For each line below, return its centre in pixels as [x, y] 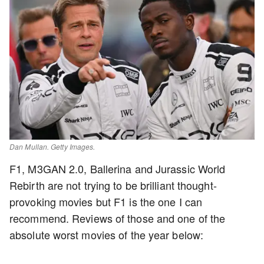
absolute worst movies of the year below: [107, 235]
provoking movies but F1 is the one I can [106, 202]
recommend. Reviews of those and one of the [118, 218]
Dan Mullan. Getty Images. [52, 146]
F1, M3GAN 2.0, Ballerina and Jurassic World [118, 169]
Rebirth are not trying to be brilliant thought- [113, 185]
